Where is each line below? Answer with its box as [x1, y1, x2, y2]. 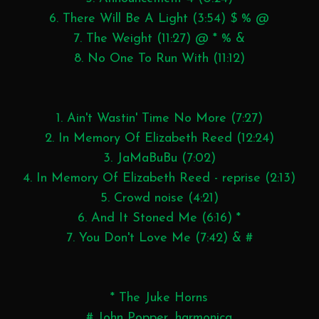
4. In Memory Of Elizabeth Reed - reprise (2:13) [23, 171, 296, 185]
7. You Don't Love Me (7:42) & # [66, 231, 253, 245]
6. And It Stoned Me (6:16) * [78, 211, 241, 225]
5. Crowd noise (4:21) [100, 191, 219, 205]
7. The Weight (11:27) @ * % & [73, 31, 246, 46]
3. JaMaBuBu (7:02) [103, 151, 216, 165]
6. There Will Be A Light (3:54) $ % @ [49, 11, 270, 26]
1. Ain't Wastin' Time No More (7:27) [56, 111, 263, 125]
